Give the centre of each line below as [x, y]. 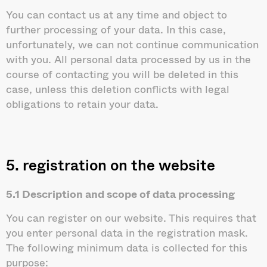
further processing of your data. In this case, [116, 30]
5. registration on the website [111, 165]
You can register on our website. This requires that [131, 217]
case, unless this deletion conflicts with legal [118, 89]
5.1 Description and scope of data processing [120, 194]
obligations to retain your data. [82, 104]
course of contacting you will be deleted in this [122, 74]
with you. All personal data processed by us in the [128, 59]
